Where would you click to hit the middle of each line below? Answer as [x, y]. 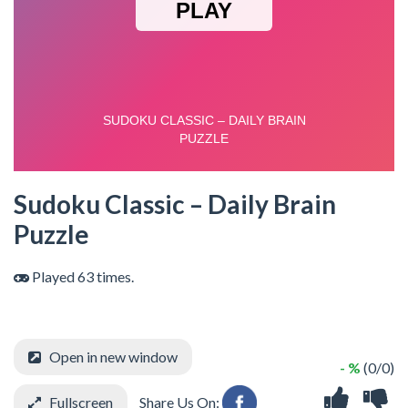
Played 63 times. [82, 276]
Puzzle [51, 234]
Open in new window [113, 357]
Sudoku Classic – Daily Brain [175, 204]
